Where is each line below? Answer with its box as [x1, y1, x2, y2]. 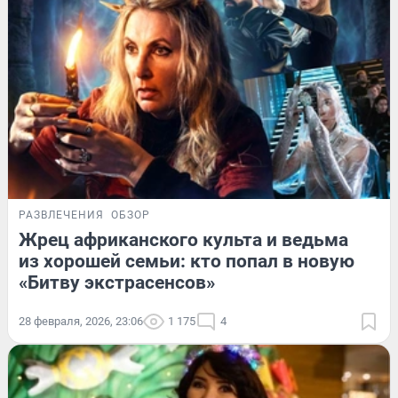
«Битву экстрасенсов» [19, 272, 215, 294]
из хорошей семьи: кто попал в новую [19, 251, 354, 273]
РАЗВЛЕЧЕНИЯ [19, 209, 104, 222]
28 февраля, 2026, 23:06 [19, 314, 143, 329]
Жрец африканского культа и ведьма [19, 229, 348, 251]
